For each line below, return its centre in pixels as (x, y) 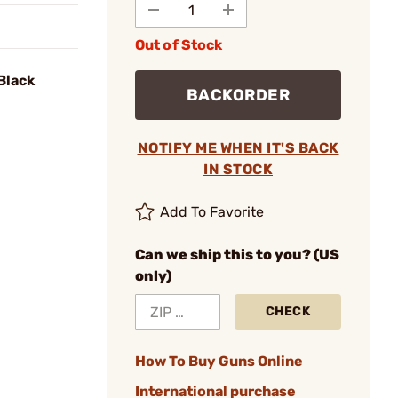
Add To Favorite (212, 212)
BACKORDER (238, 95)
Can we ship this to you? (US (237, 255)
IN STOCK (238, 169)
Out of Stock (179, 45)
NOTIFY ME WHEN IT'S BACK (238, 148)
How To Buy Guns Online (219, 361)
